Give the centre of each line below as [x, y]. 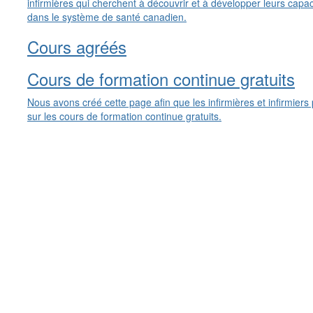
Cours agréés [77, 47]
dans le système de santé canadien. [107, 17]
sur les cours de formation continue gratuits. [124, 116]
